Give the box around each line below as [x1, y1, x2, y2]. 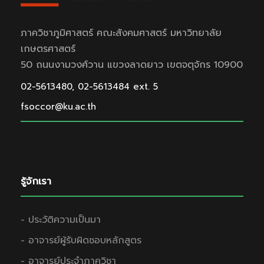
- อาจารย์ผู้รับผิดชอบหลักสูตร [21, 233, 141, 247]
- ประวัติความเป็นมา [21, 212, 101, 227]
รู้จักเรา [21, 173, 51, 189]
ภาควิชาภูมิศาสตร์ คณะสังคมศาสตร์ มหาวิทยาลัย [21, 25, 222, 40]
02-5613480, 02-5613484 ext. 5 [21, 80, 158, 93]
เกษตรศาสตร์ [21, 41, 75, 56]
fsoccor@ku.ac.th [21, 100, 96, 113]
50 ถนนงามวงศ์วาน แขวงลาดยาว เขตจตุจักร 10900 [21, 57, 243, 72]
